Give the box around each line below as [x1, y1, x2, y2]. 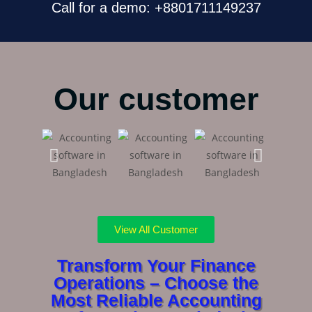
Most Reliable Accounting [50, 290, 262, 310]
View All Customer [114, 224, 198, 235]
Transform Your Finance [56, 256, 256, 275]
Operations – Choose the [54, 273, 258, 292]
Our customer [53, 81, 259, 117]
